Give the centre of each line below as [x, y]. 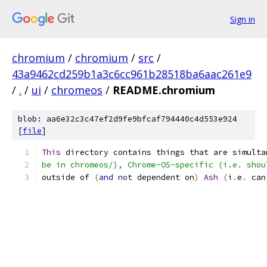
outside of [68, 177]
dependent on [163, 177]
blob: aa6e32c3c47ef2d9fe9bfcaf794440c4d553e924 [128, 119]
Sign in [243, 19]
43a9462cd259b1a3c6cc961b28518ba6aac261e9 [132, 74]
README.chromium [164, 90]
